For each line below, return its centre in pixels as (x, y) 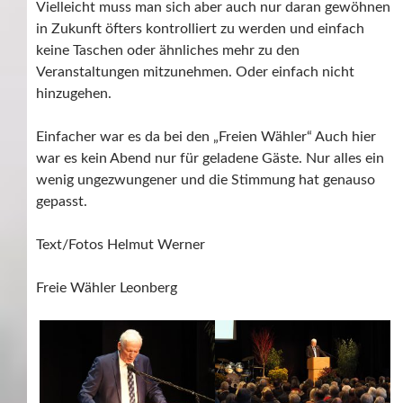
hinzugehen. (74, 94)
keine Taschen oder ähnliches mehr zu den (168, 51)
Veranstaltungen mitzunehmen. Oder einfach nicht (195, 72)
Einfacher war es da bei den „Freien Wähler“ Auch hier (206, 137)
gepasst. (62, 202)
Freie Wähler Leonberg (107, 288)
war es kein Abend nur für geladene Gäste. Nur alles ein (210, 159)
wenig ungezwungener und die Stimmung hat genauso (206, 180)
